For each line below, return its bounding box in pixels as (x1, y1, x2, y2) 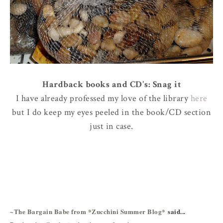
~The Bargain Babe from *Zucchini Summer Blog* (10, 206, 166, 216)
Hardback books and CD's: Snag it (42, 79, 181, 91)
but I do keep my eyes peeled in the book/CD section (11, 107, 212, 118)
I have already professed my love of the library (15, 93, 191, 105)
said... (165, 206, 188, 216)
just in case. (90, 120, 133, 132)
